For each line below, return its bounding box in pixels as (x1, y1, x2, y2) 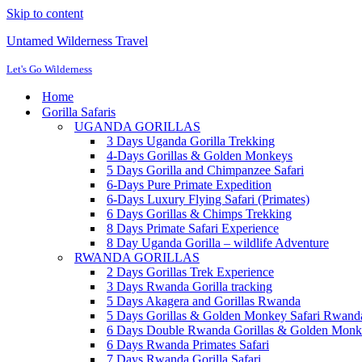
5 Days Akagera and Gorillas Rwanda (107, 294, 301, 308)
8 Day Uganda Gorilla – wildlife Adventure (107, 236, 329, 250)
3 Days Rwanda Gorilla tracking (107, 280, 272, 293)
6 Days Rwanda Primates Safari (107, 338, 269, 351)
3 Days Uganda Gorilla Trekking (107, 134, 275, 148)
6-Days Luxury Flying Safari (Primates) (107, 192, 309, 206)
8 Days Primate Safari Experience (107, 221, 279, 235)
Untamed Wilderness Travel (6, 34, 148, 48)
